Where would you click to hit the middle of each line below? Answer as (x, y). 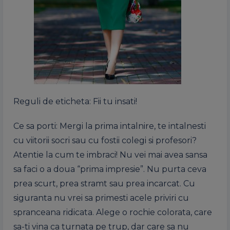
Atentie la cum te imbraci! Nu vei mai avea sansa (110, 155)
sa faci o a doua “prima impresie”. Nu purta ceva (110, 169)
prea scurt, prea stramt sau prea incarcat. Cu (104, 183)
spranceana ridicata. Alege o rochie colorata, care (113, 212)
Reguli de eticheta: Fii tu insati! (75, 101)
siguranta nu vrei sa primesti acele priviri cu (101, 198)
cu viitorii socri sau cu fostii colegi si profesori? (105, 140)
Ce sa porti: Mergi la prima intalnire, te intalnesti (110, 126)
